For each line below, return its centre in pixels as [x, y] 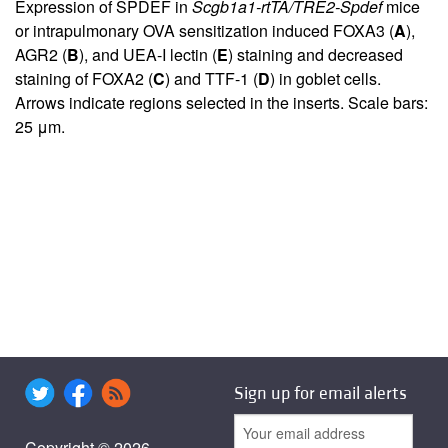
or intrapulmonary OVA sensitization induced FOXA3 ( [204, 31]
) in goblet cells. [325, 79]
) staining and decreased [315, 55]
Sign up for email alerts [320, 394]
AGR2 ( [41, 55]
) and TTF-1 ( [211, 79]
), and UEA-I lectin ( [148, 55]
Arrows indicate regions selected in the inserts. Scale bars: [221, 103]
